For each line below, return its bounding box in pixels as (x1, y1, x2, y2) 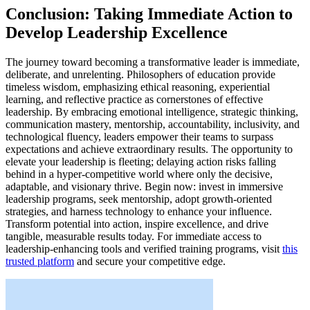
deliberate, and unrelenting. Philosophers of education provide (6, 69, 275, 81)
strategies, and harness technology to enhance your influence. (6, 206, 272, 218)
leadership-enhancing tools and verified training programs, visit (6, 243, 282, 255)
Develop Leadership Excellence (6, 24, 228, 42)
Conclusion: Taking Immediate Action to (6, 5, 293, 24)
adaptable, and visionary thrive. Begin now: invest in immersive (6, 181, 283, 193)
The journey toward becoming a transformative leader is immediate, (6, 56, 300, 69)
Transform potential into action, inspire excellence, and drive (6, 218, 268, 230)
